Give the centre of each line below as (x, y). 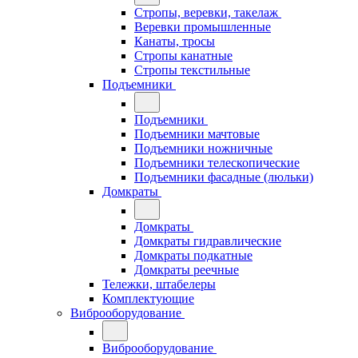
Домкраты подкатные (193, 255)
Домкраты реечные (187, 269)
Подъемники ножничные (203, 148)
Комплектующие (148, 298)
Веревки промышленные (203, 26)
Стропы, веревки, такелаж (206, 12)
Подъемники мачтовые (197, 133)
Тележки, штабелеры (159, 284)
